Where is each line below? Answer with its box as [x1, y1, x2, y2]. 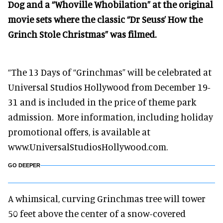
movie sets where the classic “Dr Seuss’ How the [8, 13, 203, 25]
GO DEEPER [8, 162, 40, 168]
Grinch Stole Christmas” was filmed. [8, 28, 156, 40]
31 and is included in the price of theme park [8, 96, 196, 108]
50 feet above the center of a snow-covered [8, 208, 186, 219]
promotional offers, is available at [8, 126, 150, 137]
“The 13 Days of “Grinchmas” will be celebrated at [8, 66, 212, 78]
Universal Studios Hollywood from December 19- [8, 81, 210, 93]
